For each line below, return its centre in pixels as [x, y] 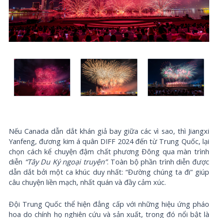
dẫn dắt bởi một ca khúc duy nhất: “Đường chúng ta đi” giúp [109, 172]
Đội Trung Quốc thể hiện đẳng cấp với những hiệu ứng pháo [109, 204]
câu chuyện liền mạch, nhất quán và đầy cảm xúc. [88, 182]
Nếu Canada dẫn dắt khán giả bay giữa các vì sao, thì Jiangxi [109, 131]
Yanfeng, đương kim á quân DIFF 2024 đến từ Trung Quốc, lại [109, 141]
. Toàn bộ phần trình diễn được [158, 162]
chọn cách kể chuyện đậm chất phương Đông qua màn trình [109, 152]
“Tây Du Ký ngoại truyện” [66, 162]
